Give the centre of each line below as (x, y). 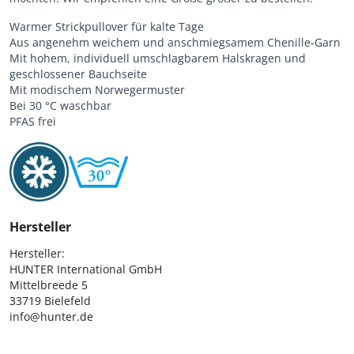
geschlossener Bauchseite (78, 73)
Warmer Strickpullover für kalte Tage (107, 26)
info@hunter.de (51, 316)
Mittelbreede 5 (49, 284)
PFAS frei (33, 121)
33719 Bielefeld (50, 300)
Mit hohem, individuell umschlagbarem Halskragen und (158, 58)
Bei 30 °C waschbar (60, 105)
